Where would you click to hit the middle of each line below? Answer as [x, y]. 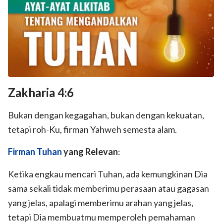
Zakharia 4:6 [41, 92]
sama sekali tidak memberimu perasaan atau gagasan [109, 188]
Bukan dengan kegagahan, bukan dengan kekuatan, [106, 115]
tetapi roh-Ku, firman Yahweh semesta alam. [92, 129]
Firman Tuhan [35, 151]
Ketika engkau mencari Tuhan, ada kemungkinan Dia [108, 174]
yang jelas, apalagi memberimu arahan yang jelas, [101, 202]
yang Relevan [90, 151]
